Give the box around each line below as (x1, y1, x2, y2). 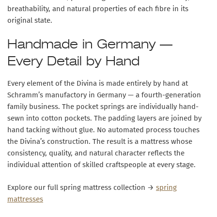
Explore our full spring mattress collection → (7, 183, 156, 192)
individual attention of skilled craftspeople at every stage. (7, 160, 196, 170)
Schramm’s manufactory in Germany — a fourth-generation (7, 91, 201, 100)
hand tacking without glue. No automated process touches (7, 125, 200, 135)
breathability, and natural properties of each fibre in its (7, 4, 188, 13)
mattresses (7, 194, 43, 203)
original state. (7, 15, 52, 25)
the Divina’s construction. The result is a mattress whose (7, 137, 192, 146)
